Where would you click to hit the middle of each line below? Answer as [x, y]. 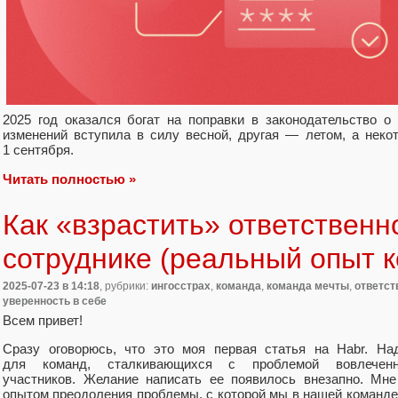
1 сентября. [38, 150]
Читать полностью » [69, 179]
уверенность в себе [55, 301]
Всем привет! [43, 321]
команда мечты [308, 286]
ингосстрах [181, 286]
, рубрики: [125, 286]
